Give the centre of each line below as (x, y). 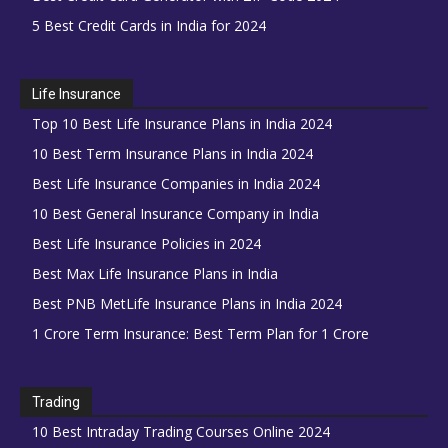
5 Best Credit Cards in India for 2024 (149, 26)
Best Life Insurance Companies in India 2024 (176, 184)
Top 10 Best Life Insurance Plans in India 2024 (182, 124)
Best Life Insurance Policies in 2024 (146, 244)
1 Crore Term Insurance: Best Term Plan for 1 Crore (200, 334)
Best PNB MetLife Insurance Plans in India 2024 (187, 304)
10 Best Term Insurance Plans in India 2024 (172, 154)
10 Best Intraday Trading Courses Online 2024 (181, 432)
